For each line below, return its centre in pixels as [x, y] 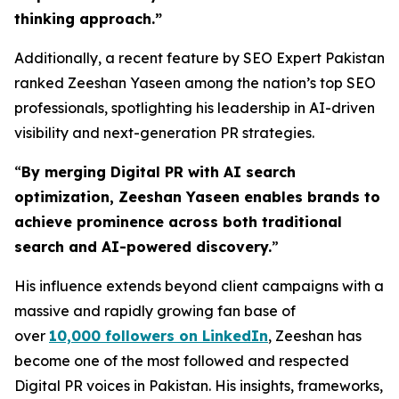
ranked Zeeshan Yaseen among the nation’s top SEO [195, 83]
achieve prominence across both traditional [178, 222]
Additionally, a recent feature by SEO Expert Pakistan [199, 58]
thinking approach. [85, 19]
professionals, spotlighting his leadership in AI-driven [195, 108]
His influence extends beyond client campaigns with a [199, 286]
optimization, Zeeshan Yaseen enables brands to [197, 197]
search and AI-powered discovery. [143, 247]
